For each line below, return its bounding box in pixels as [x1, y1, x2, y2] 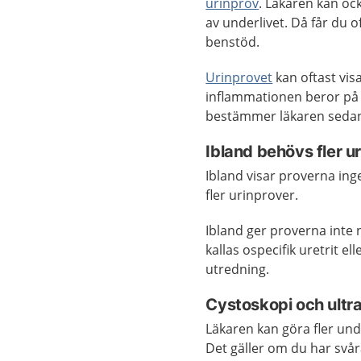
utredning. [205, 260, 270, 278]
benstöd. [205, 33, 260, 51]
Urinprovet [205, 68, 273, 86]
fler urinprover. [205, 186, 299, 204]
